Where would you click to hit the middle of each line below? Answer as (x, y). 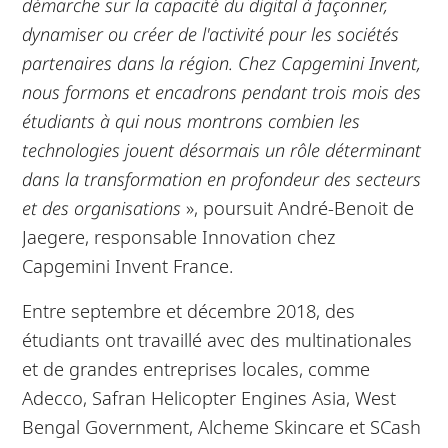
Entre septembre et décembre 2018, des (189, 310)
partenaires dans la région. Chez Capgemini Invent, (222, 62)
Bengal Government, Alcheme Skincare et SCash (222, 426)
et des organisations (104, 207)
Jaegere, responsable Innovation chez (179, 236)
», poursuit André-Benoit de (300, 207)
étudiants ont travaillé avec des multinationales (217, 339)
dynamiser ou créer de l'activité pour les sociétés (211, 33)
